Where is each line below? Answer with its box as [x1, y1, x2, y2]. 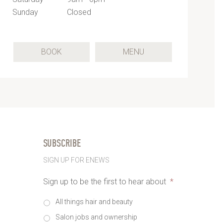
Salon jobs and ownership [55, 213, 137, 221]
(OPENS [143, 46, 171, 56]
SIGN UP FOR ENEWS [43, 156, 110, 164]
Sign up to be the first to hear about [43, 176, 166, 186]
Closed [66, 7, 91, 17]
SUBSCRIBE [43, 137, 81, 149]
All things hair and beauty [55, 197, 133, 206]
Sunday [12, 7, 38, 17]
